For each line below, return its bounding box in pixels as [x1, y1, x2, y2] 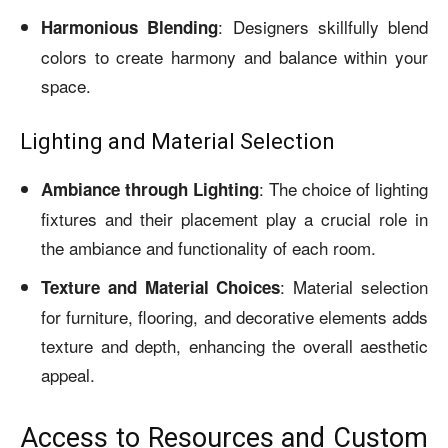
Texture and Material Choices [41, 274, 281, 299]
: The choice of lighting [259, 175, 428, 201]
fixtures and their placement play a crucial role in [41, 205, 428, 231]
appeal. [41, 361, 95, 387]
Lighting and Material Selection [20, 128, 335, 154]
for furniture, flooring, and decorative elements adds [41, 303, 428, 329]
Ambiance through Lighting [41, 176, 259, 201]
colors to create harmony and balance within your [41, 43, 428, 69]
